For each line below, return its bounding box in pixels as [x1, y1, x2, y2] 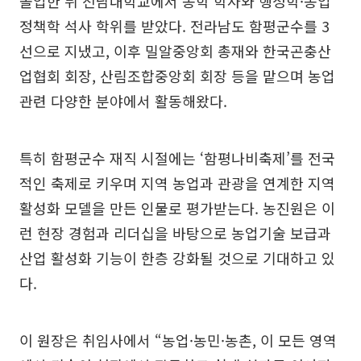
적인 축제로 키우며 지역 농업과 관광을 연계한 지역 [19, 172, 335, 193]
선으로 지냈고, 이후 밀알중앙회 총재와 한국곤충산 [19, 39, 331, 61]
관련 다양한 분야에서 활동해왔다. [19, 89, 227, 111]
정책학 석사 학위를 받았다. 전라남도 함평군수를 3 [19, 15, 330, 36]
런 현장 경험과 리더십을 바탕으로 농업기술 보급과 [19, 222, 331, 243]
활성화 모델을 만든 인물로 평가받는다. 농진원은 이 [19, 197, 335, 218]
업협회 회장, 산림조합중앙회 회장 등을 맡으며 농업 [19, 64, 335, 86]
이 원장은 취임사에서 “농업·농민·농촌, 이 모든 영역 [19, 329, 337, 351]
